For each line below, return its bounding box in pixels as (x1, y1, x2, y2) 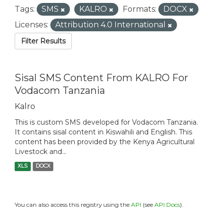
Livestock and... (15, 147, 66, 156)
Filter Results (21, 37, 66, 46)
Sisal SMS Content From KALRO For (15, 72, 188, 84)
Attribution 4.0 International (55, 20, 168, 30)
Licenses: (15, 20, 48, 30)
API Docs (154, 201, 180, 209)
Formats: (123, 4, 156, 14)
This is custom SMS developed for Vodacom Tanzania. (15, 118, 198, 127)
